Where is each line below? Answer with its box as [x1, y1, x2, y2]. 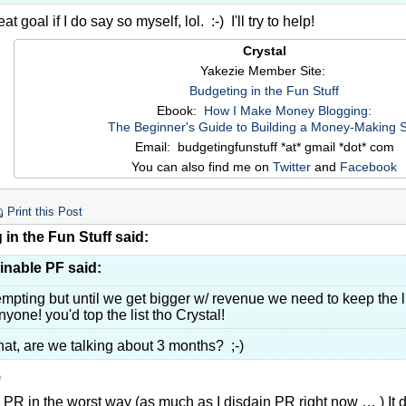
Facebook [340, 159, 397, 175]
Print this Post [7, 206, 82, 219]
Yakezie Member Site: [199, 63, 329, 79]
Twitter [273, 159, 311, 175]
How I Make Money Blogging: [204, 103, 372, 119]
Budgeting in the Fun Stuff [189, 83, 339, 99]
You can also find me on [131, 159, 273, 175]
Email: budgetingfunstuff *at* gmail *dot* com [134, 140, 394, 155]
